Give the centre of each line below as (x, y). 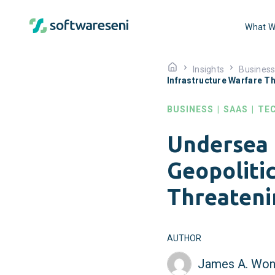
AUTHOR (184, 238)
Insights (209, 69)
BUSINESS (190, 109)
